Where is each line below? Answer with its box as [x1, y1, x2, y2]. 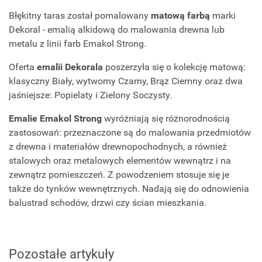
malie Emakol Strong [14, 113, 102, 125]
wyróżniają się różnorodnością [102, 113, 230, 125]
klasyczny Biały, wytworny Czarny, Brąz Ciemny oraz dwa [9, 75, 243, 87]
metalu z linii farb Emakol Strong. [9, 38, 146, 50]
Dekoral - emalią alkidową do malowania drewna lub [9, 24, 225, 36]
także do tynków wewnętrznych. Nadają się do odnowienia [9, 183, 249, 195]
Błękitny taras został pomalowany [9, 10, 151, 22]
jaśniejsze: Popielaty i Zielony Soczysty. [9, 89, 172, 101]
